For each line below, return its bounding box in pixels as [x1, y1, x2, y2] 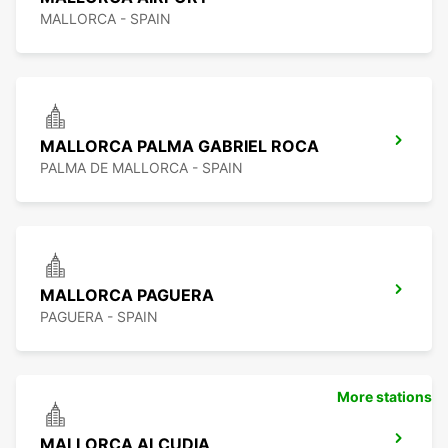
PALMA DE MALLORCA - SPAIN [40, 159, 243, 177]
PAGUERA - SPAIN [40, 308, 158, 326]
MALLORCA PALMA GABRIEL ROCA [40, 136, 319, 157]
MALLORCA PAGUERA [40, 285, 214, 306]
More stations [337, 388, 432, 406]
